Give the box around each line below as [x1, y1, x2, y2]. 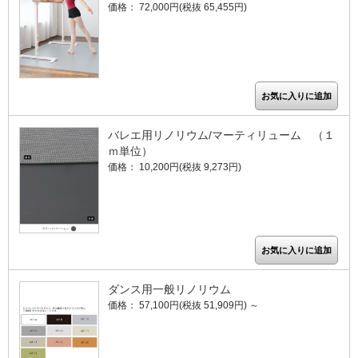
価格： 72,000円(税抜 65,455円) [108, 2, 247, 14]
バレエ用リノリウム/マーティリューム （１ [108, 129, 335, 142]
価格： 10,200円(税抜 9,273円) [108, 161, 241, 173]
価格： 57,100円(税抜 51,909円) [108, 299, 249, 311]
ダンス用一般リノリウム [108, 282, 231, 296]
